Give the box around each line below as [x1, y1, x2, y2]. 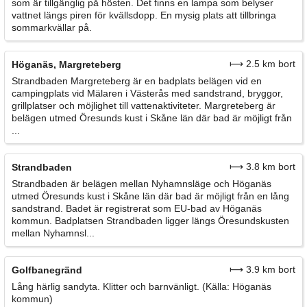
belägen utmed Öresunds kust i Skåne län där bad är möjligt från [12, 112, 292, 124]
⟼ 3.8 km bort [230, 161, 295, 173]
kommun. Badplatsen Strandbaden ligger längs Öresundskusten [12, 215, 289, 227]
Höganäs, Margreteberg [12, 59, 121, 71]
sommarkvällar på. [12, 22, 92, 34]
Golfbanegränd [12, 265, 82, 276]
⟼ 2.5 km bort [230, 58, 295, 70]
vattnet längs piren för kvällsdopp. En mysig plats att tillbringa [12, 10, 276, 21]
